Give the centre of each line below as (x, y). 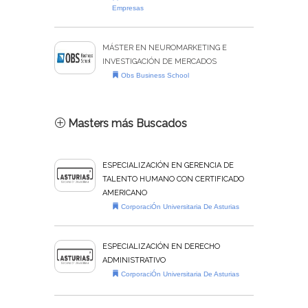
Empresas (128, 8)
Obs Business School (154, 76)
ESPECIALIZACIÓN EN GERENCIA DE (168, 166)
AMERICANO (125, 193)
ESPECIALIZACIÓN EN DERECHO (161, 247)
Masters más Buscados (126, 124)
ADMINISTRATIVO (134, 261)
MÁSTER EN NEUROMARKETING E (165, 48)
